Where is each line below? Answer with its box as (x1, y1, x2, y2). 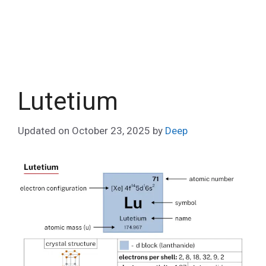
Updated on (18, 124, 72, 137)
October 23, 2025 (72, 124, 150, 137)
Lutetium (18, 87, 118, 116)
